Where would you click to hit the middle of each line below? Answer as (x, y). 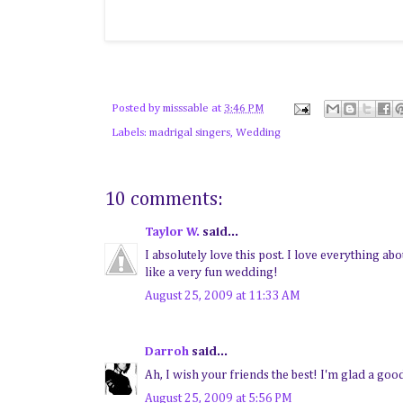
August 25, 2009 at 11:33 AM (223, 296)
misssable (186, 108)
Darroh (167, 351)
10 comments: (164, 199)
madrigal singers (190, 132)
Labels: (130, 132)
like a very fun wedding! (211, 272)
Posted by (137, 108)
